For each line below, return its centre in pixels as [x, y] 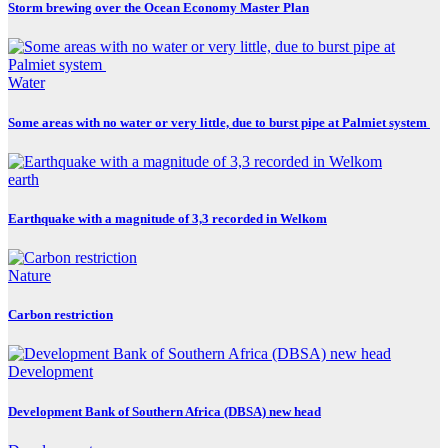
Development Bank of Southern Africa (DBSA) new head [164, 411]
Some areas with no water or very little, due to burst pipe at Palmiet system [219, 122]
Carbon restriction [60, 315]
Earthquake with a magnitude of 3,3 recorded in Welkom [167, 218]
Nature [29, 276]
